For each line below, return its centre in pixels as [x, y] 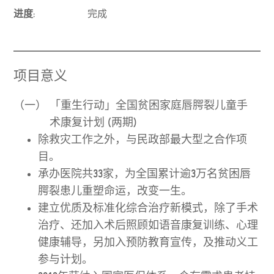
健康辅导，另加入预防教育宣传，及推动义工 [148, 243]
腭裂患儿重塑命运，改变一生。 [115, 191]
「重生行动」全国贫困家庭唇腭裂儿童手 [149, 106]
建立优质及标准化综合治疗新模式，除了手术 [148, 208]
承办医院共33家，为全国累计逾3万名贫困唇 [145, 174]
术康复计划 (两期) [94, 123]
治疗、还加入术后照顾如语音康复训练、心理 [148, 225]
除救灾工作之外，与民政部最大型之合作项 [143, 140]
